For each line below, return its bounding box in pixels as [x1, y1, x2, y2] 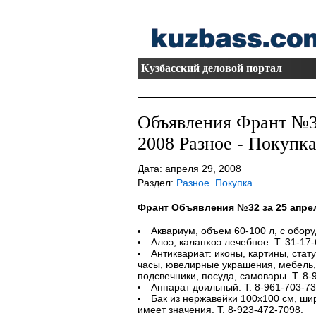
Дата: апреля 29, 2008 [137, 163, 241, 174]
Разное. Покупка [176, 177, 253, 188]
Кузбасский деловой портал [140, 62, 282, 74]
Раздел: [137, 177, 176, 188]
